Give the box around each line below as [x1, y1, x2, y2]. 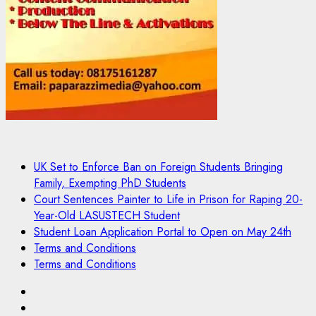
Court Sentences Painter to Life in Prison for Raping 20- [34, 190, 303, 207]
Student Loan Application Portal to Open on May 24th [34, 223, 291, 240]
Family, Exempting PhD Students [34, 174, 186, 191]
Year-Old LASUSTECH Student [34, 207, 180, 224]
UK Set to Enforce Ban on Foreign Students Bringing [34, 158, 283, 175]
